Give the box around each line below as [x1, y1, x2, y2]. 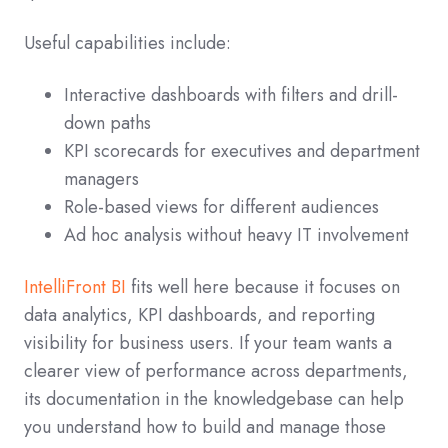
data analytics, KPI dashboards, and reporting [24, 302, 375, 329]
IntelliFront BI [24, 274, 126, 301]
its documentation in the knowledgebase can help [24, 386, 404, 413]
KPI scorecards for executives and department [64, 138, 420, 165]
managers [64, 166, 139, 193]
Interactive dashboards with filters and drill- [64, 82, 398, 109]
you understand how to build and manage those [24, 414, 386, 441]
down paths [64, 110, 151, 137]
